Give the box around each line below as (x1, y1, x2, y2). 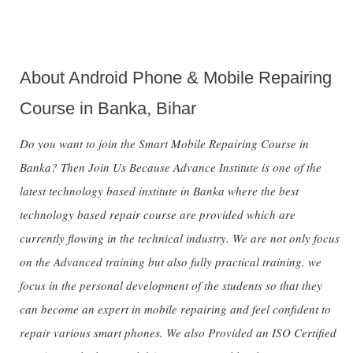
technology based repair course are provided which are (20, 206, 295, 223)
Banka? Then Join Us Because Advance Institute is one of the (20, 159, 321, 176)
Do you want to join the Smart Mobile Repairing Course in (20, 136, 309, 152)
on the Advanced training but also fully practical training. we (20, 254, 321, 270)
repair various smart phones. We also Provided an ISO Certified (20, 325, 336, 341)
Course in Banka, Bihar (20, 98, 196, 119)
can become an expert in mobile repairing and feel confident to (20, 301, 331, 318)
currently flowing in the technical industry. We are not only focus (20, 230, 340, 247)
